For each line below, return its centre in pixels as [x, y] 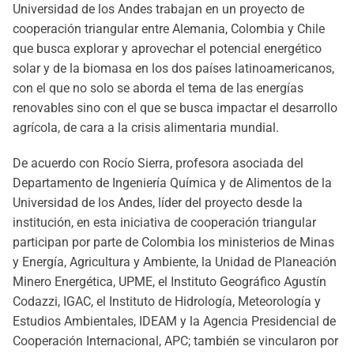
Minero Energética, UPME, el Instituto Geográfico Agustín [169, 282]
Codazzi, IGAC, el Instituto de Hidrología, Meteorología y [167, 301]
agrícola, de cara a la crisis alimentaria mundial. [146, 128]
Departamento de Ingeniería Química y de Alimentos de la [172, 183]
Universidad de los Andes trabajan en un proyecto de [158, 9]
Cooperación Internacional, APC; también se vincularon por [175, 341]
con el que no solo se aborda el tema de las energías [158, 88]
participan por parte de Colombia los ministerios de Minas [173, 242]
